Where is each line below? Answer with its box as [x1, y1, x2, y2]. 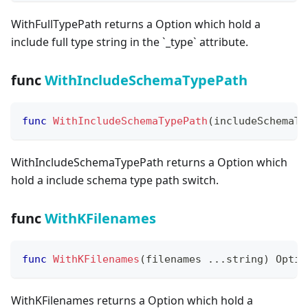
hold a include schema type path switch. [11, 172, 219, 188]
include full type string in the [11, 34, 162, 49]
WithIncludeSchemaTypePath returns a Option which [11, 154, 287, 170]
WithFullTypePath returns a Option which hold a [11, 16, 261, 32]
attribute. [197, 34, 248, 49]
